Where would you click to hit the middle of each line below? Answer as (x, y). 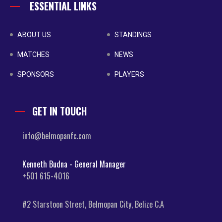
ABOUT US (34, 34)
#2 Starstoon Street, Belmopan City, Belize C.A (93, 204)
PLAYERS (129, 74)
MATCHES (33, 54)
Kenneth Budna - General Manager (74, 164)
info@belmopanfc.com (57, 136)
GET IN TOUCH (59, 111)
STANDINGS (133, 34)
